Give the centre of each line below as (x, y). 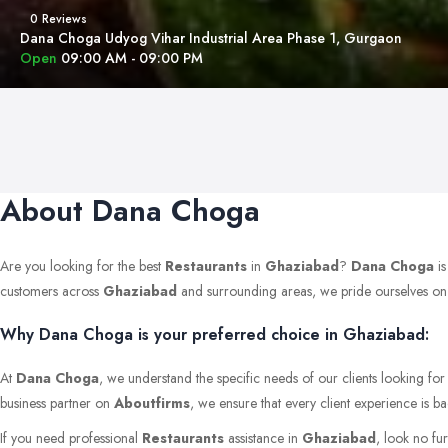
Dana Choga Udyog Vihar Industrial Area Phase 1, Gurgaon (211, 38)
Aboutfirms (152, 402)
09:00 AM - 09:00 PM (132, 58)
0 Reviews (58, 19)
